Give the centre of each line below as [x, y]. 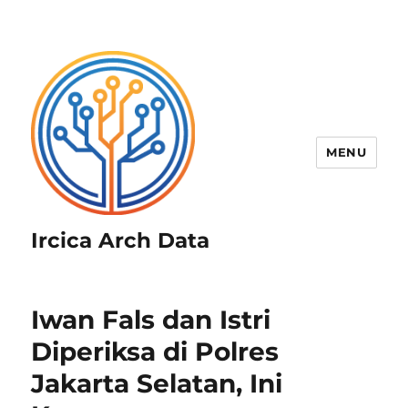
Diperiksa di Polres [155, 352]
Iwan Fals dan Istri [151, 320]
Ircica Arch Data [121, 240]
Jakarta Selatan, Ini [157, 383]
